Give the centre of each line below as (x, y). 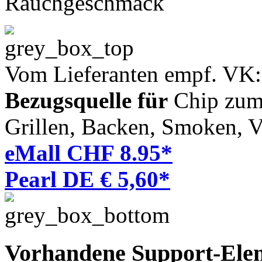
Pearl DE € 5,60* (87, 180)
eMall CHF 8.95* (89, 153)
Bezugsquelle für (86, 101)
